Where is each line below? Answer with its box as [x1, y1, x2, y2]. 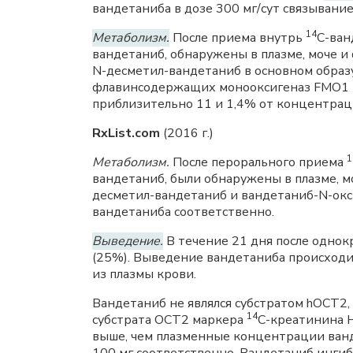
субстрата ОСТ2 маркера [92, 311, 247, 329]
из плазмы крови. [92, 266, 196, 283]
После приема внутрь [169, 29, 306, 46]
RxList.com [92, 124, 160, 142]
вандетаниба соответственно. [92, 203, 274, 221]
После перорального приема [169, 154, 347, 171]
